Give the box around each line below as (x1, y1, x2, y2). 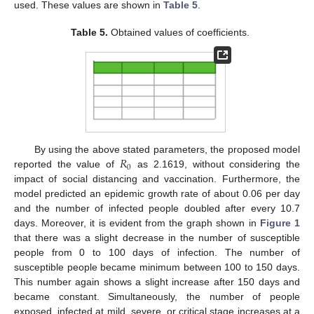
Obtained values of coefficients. (107, 26, 250, 38)
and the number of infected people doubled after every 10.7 (14, 203, 300, 214)
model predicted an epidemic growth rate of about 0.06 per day (14, 188, 300, 200)
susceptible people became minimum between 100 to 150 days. (14, 261, 300, 273)
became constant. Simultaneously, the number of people (14, 291, 300, 303)
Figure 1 (259, 217, 301, 229)
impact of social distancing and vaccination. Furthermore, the (14, 173, 300, 185)
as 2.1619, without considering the (132, 158, 301, 170)
